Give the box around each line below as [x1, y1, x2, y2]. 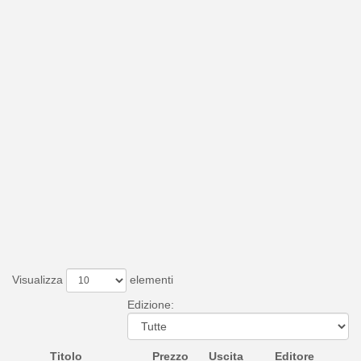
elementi [127, 272, 173, 286]
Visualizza [12, 272, 66, 286]
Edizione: [127, 297, 174, 311]
